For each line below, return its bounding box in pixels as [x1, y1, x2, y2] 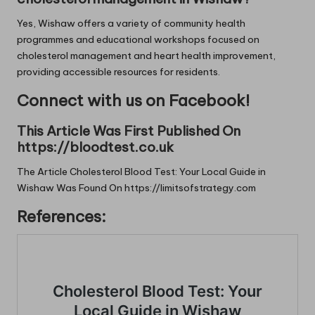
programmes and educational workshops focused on [17, 33, 259, 46]
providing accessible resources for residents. [17, 65, 220, 78]
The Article [17, 165, 70, 179]
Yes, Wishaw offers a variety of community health [17, 17, 245, 30]
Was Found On [54, 181, 124, 195]
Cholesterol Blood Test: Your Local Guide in [70, 165, 266, 179]
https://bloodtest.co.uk [17, 139, 174, 156]
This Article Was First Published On [17, 122, 240, 140]
